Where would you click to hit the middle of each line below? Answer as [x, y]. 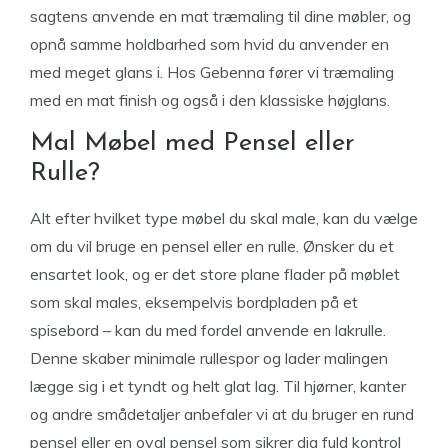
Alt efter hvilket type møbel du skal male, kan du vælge [224, 218]
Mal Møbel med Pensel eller [192, 144]
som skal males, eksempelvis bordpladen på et [194, 302]
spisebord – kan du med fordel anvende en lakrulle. [208, 330]
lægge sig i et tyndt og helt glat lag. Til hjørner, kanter [218, 386]
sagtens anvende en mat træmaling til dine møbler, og [220, 16]
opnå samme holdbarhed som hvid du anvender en [209, 44]
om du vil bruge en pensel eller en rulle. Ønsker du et [212, 246]
